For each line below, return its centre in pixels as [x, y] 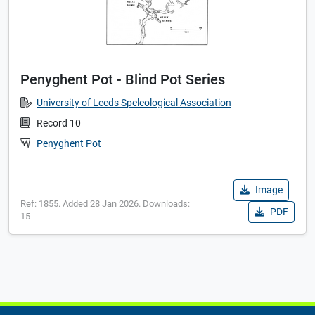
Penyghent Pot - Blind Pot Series [123, 80]
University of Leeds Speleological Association [134, 103]
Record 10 [59, 124]
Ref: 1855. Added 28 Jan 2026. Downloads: [105, 204]
